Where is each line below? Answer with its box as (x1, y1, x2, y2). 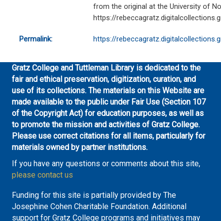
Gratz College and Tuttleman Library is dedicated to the (12, 63, 201, 73)
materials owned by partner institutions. (12, 143, 147, 152)
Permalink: (19, 35, 52, 44)
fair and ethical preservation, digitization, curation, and (12, 74, 196, 84)
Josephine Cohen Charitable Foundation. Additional (12, 202, 186, 212)
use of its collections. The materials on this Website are (12, 86, 204, 96)
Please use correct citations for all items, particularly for (12, 131, 205, 141)
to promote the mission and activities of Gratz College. (12, 120, 200, 130)
